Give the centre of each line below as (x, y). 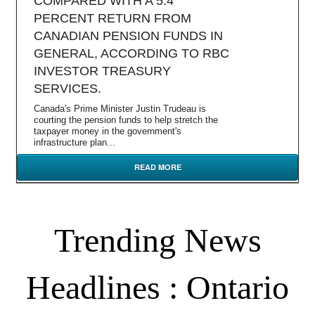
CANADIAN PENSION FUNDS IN (128, 36)
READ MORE (157, 167)
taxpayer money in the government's (108, 131)
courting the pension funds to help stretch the (126, 120)
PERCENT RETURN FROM (112, 18)
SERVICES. (67, 89)
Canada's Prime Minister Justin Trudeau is (120, 109)
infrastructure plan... (75, 142)
